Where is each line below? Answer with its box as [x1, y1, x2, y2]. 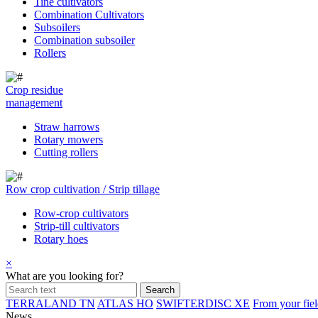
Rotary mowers [34, 133, 103, 146]
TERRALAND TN [6, 297, 95, 309]
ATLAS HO [97, 297, 153, 309]
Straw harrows [34, 121, 99, 133]
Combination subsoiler [34, 34, 135, 46]
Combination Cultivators [34, 9, 144, 21]
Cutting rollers [34, 146, 98, 158]
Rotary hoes [34, 233, 88, 245]
